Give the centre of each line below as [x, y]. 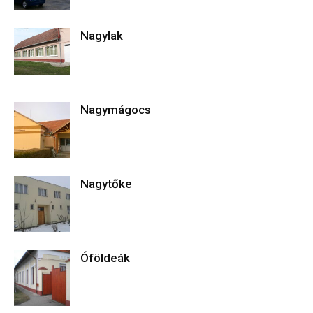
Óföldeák [105, 258]
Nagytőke [106, 184]
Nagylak [102, 36]
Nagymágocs [116, 110]
